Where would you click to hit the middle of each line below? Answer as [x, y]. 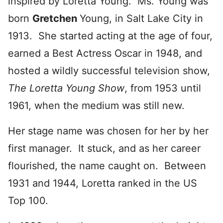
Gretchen [56, 18]
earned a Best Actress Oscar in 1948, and [105, 53]
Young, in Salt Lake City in [141, 18]
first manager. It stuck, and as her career [104, 148]
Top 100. [28, 201]
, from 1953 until [163, 88]
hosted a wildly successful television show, [109, 71]
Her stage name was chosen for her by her [108, 131]
